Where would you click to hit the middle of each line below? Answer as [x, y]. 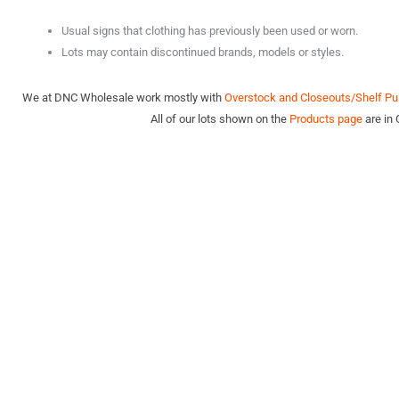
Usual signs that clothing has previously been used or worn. [210, 31]
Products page [326, 118]
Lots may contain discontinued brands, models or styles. [203, 52]
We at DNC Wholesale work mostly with [123, 97]
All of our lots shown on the [220, 118]
